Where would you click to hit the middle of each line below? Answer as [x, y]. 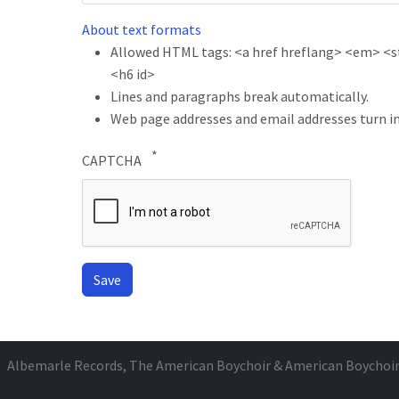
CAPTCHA [113, 160]
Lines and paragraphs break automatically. [240, 96]
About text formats [142, 29]
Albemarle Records [65, 365]
